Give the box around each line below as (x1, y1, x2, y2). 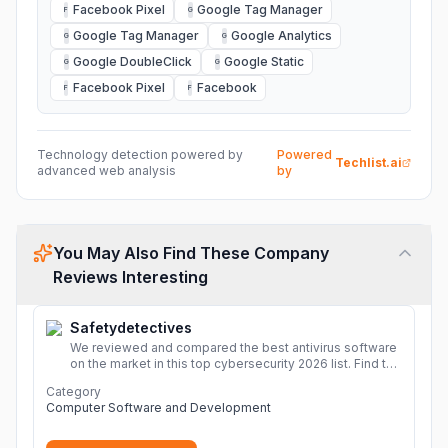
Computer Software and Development (46, 400, 271, 415)
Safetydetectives (70, 319, 192, 336)
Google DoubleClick (73, 54, 192, 69)
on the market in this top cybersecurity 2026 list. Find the (70, 356, 401, 371)
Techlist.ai (334, 155, 402, 170)
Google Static (224, 54, 304, 69)
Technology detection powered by (37, 147, 243, 162)
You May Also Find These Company (53, 243, 329, 263)
